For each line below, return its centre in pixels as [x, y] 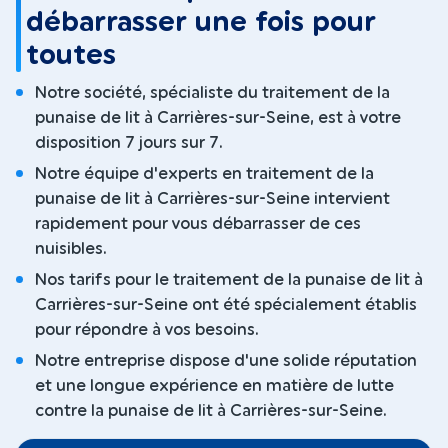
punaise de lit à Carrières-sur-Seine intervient [212, 199]
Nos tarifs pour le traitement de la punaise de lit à [229, 280]
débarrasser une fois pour [201, 23]
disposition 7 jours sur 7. [129, 143]
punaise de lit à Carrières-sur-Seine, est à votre [218, 118]
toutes [71, 56]
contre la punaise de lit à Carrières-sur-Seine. [211, 411]
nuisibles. [71, 249]
